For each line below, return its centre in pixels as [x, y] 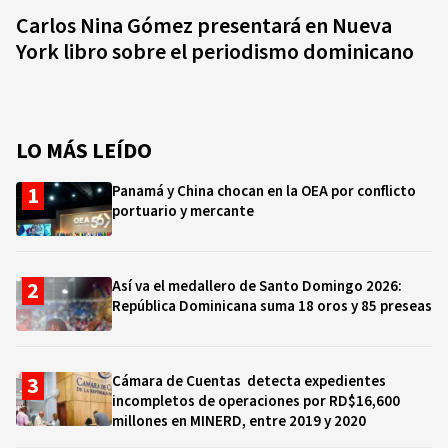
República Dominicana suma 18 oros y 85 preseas [272, 306]
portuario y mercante [183, 211]
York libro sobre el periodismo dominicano [215, 52]
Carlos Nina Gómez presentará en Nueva [204, 26]
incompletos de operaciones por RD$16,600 [256, 401]
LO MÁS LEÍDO [84, 151]
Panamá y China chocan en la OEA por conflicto [264, 191]
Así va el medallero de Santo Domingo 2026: [257, 286]
